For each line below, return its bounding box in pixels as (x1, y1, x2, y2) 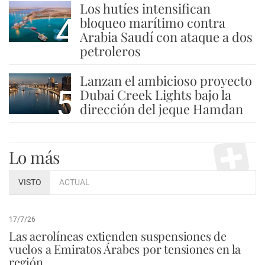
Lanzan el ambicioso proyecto (79, 72, 252, 89)
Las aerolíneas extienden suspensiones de (9, 228, 227, 244)
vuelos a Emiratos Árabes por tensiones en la (9, 241, 241, 257)
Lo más (9, 146, 60, 168)
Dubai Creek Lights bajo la (79, 86, 231, 104)
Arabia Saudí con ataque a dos (79, 28, 253, 46)
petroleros (79, 42, 141, 60)
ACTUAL (59, 177, 90, 188)
